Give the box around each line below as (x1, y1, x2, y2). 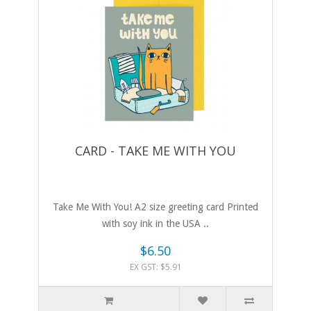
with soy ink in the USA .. (102, 218, 209, 230)
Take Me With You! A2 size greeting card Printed (53, 201, 258, 213)
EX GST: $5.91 (129, 261, 182, 274)
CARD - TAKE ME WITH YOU (75, 142, 236, 160)
